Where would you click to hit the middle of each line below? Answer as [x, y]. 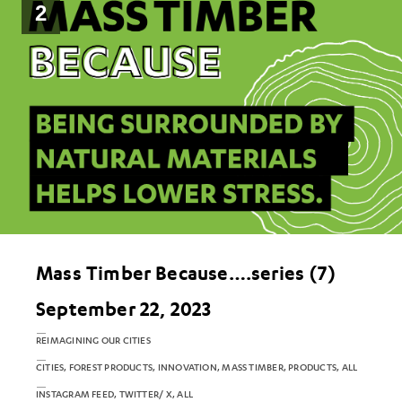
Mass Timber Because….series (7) [186, 273]
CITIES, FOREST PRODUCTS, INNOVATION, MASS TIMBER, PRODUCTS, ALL [197, 368]
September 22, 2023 [124, 309]
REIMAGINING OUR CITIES [93, 341]
